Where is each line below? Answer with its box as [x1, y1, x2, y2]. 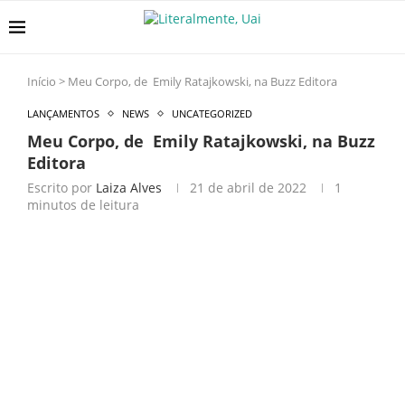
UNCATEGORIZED [172, 107, 252, 120]
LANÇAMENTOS [27, 107, 99, 120]
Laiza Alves [96, 179, 162, 196]
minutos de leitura [27, 196, 139, 213]
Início [27, 73, 56, 89]
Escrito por [27, 179, 96, 196]
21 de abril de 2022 [190, 179, 306, 196]
